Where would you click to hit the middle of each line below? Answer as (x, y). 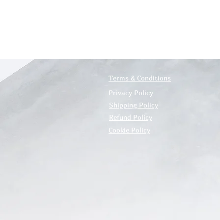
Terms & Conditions (140, 78)
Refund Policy (131, 117)
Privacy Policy (131, 93)
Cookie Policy (129, 130)
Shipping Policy (134, 105)
